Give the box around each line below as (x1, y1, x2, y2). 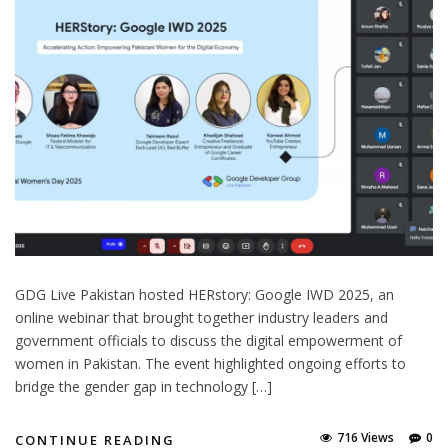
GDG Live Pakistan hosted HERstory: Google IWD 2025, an (15, 284, 394, 304)
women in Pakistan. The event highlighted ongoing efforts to (15, 353, 406, 373)
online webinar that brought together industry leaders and (15, 307, 388, 327)
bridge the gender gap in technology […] (15, 376, 272, 396)
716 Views (337, 428, 394, 446)
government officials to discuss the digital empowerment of (15, 330, 402, 350)
